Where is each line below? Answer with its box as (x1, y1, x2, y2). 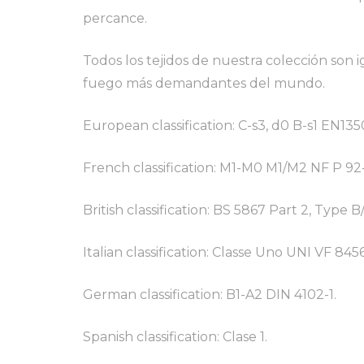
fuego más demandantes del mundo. (83, 75, 325, 91)
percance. (83, 10, 147, 26)
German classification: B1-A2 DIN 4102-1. (83, 286, 336, 302)
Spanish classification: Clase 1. (83, 328, 267, 344)
